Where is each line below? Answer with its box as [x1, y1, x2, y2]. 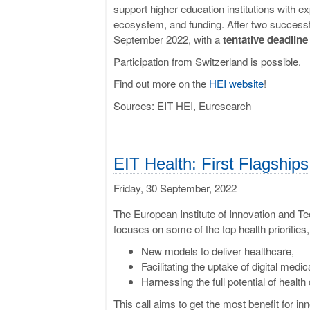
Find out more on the [113, 75, 209, 91]
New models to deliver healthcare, [141, 243, 294, 258]
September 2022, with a [113, 31, 223, 46]
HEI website [209, 75, 264, 91]
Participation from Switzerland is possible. [113, 53, 301, 69]
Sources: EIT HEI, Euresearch [113, 98, 251, 113]
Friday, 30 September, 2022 [113, 180, 237, 195]
